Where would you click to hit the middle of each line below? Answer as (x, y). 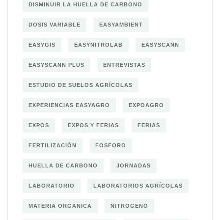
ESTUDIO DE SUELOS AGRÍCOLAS (81, 85)
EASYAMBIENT (121, 24)
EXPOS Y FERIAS (93, 125)
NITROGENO (129, 206)
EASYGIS (42, 44)
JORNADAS (134, 165)
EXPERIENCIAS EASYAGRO (69, 105)
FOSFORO (111, 145)
